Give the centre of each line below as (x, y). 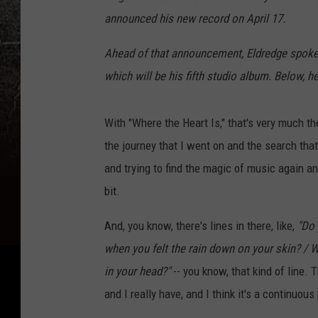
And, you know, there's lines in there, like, (201, 226)
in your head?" (137, 272)
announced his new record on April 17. (195, 19)
